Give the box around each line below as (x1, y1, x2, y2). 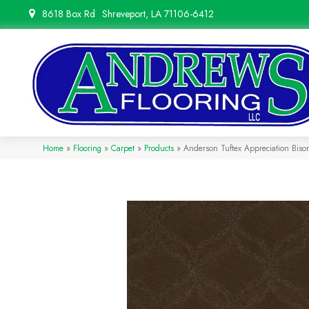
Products (144, 142, 174, 154)
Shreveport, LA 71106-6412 (102, 7, 214, 21)
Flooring (73, 142, 101, 154)
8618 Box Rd (42, 7, 95, 21)
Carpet (111, 142, 134, 154)
